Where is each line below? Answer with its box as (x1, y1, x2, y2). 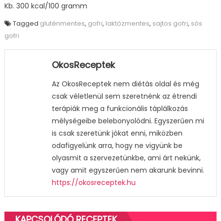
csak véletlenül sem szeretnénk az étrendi (51, 91, 197, 101)
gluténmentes (39, 18, 85, 28)
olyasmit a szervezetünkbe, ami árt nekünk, (51, 152, 201, 163)
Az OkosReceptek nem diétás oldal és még (51, 78, 199, 89)
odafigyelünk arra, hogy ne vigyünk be (51, 140, 183, 150)
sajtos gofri (152, 18, 188, 28)
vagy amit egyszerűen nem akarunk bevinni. (51, 165, 204, 175)
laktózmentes (105, 18, 149, 28)
